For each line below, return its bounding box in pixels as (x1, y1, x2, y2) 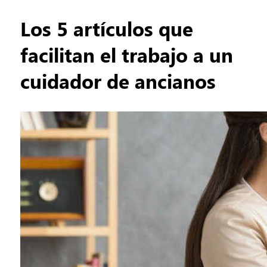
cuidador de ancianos (20, 67, 216, 94)
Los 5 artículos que (20, 15, 193, 42)
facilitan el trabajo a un (20, 41, 233, 68)
